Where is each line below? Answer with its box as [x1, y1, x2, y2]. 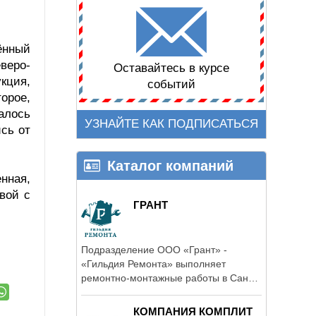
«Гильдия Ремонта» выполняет [81, 257, 226, 269]
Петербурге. [81, 286, 138, 298]
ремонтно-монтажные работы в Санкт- [81, 272, 260, 284]
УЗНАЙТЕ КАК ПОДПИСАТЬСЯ [85, 117, 258, 131]
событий [147, 78, 195, 92]
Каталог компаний [107, 157, 233, 174]
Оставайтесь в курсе [114, 61, 229, 75]
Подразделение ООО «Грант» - [81, 243, 227, 255]
